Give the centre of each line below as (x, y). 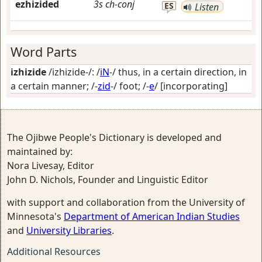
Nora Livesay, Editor (51, 166)
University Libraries (69, 230)
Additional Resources (54, 251)
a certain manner (49, 86)
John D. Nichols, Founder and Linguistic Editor (108, 180)
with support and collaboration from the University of (126, 202)
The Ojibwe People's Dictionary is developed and (114, 137)
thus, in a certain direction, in (182, 72)
